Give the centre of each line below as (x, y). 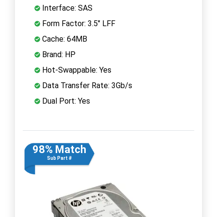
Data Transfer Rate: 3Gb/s (86, 85)
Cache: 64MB (64, 39)
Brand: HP (58, 54)
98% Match (59, 149)
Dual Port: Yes (65, 101)
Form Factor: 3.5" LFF (78, 23)
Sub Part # (59, 158)
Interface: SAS (66, 8)
